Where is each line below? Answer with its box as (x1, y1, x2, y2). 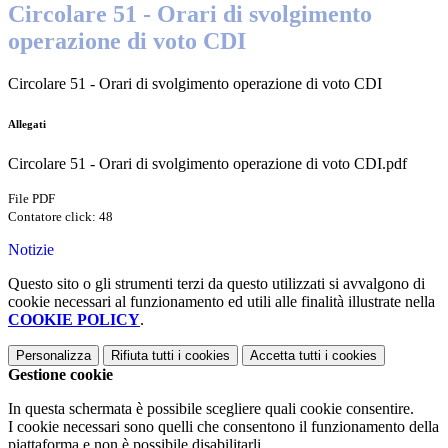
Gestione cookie (8, 366, 113, 384)
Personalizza (16, 348, 91, 364)
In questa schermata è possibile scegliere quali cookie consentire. (8, 400, 414, 418)
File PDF (8, 191, 55, 207)
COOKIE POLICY (8, 311, 140, 329)
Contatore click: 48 (8, 209, 113, 225)
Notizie (8, 241, 54, 259)
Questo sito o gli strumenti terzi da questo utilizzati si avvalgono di (8, 275, 425, 293)
